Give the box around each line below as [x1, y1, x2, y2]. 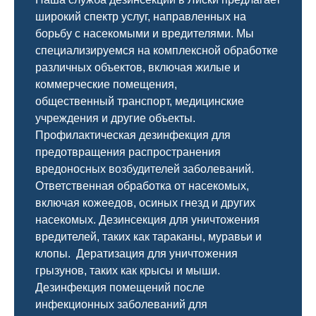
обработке [221, 44, 278, 56]
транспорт [117, 95, 169, 107]
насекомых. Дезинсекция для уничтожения [35, 214, 260, 226]
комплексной [153, 44, 221, 56]
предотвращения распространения [35, 146, 221, 158]
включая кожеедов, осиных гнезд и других [35, 197, 255, 209]
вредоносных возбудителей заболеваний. [35, 163, 254, 175]
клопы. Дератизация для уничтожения [35, 248, 238, 260]
